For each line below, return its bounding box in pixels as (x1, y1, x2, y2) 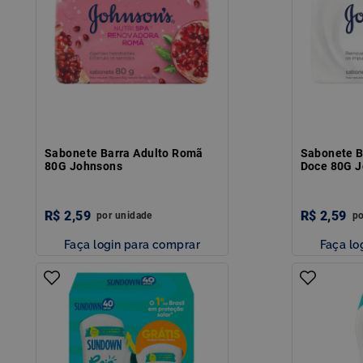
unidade (114, 209, 152, 221)
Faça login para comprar (64, 237, 200, 251)
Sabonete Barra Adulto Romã (45, 146, 203, 160)
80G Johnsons (45, 159, 123, 173)
